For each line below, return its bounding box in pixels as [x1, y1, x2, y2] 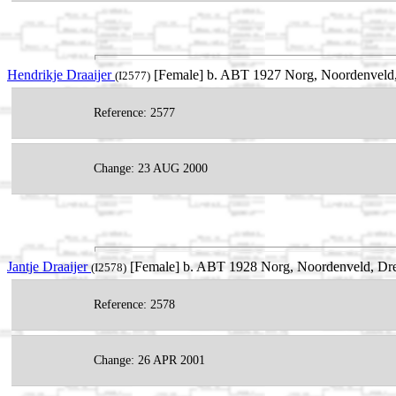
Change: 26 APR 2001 [94, 353, 205, 367]
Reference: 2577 [94, 105, 175, 119]
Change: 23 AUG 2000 [94, 161, 208, 175]
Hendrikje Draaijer [7, 66, 115, 82]
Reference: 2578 [94, 297, 175, 311]
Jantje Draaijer [7, 258, 91, 274]
